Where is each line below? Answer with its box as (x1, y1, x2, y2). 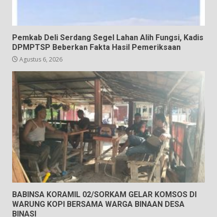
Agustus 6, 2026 (18, 55, 62, 63)
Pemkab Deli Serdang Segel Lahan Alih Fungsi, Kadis (12, 32, 203, 42)
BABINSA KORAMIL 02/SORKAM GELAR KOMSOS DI (12, 189, 197, 199)
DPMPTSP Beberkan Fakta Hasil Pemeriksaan (12, 42, 181, 52)
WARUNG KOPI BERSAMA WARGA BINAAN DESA (12, 199, 185, 209)
